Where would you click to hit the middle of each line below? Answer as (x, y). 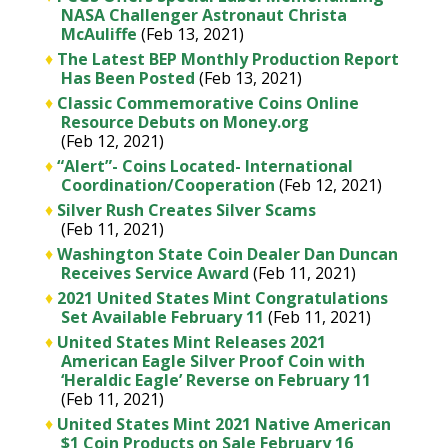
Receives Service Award (154, 273)
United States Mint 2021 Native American (223, 424)
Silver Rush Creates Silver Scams (186, 210)
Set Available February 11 (162, 317)
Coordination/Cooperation (167, 185)
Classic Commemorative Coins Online (207, 103)
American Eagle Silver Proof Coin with (212, 361)
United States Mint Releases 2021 (191, 342)
